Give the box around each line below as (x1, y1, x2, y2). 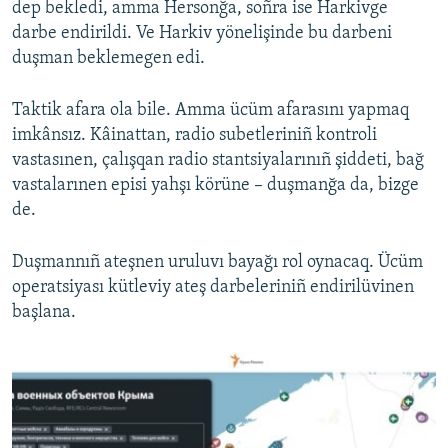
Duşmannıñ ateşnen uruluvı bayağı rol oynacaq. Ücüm (12, 253, 423, 273)
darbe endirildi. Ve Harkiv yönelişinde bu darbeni (12, 24, 392, 44)
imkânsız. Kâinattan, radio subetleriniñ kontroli (12, 126, 377, 146)
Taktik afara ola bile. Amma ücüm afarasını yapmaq (12, 101, 409, 121)
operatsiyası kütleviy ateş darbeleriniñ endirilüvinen (12, 278, 414, 298)
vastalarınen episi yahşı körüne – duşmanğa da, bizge (12, 176, 419, 196)
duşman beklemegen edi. (12, 49, 205, 69)
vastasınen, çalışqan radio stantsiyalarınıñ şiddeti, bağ (12, 151, 424, 171)
